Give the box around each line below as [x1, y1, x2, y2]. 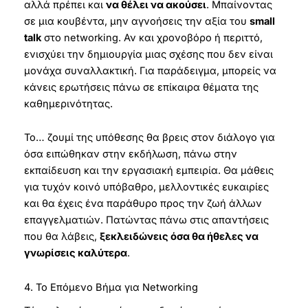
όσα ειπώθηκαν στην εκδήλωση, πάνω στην [23, 148, 237, 161]
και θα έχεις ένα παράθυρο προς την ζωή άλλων [23, 197, 262, 210]
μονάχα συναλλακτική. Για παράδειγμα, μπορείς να [23, 64, 276, 77]
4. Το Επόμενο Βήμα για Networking [23, 280, 198, 294]
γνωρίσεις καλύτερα [23, 247, 127, 260]
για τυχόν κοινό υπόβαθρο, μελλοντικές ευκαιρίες [23, 181, 269, 194]
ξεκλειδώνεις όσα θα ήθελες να [99, 230, 258, 243]
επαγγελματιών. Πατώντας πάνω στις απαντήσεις [23, 214, 269, 227]
